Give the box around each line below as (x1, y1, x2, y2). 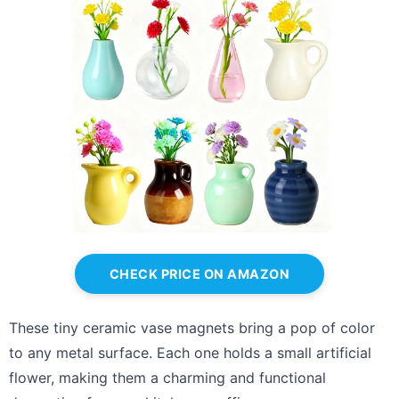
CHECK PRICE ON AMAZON (109, 266, 290, 282)
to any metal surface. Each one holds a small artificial (9, 344, 371, 362)
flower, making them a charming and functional (9, 369, 326, 387)
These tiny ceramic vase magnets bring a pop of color (9, 319, 375, 338)
